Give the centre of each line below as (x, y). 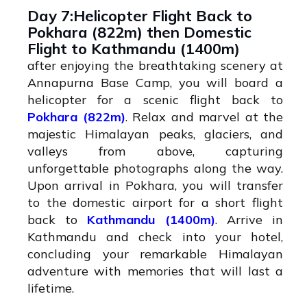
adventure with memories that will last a (155, 271)
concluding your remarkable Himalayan (155, 254)
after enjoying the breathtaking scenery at (155, 66)
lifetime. (51, 288)
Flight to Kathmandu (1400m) (134, 49)
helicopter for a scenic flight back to (155, 100)
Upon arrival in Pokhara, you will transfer (155, 186)
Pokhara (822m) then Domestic (139, 33)
